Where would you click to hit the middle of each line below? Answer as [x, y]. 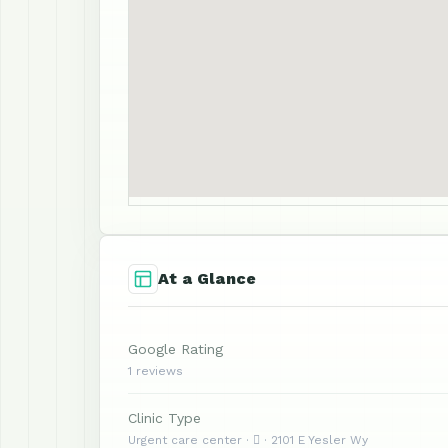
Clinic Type [164, 418]
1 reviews [155, 371]
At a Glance [207, 278]
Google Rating [175, 349]
